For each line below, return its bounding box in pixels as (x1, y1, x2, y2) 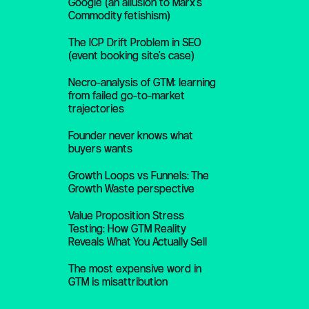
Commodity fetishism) (68, 10, 170, 21)
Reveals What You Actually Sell (68, 236, 207, 248)
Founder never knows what (68, 130, 193, 141)
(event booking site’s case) (68, 50, 195, 61)
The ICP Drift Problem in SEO (68, 37, 201, 48)
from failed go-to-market (68, 90, 185, 101)
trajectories (68, 103, 124, 114)
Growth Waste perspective (68, 183, 195, 195)
